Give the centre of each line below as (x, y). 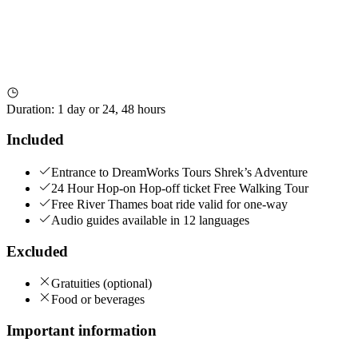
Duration (29, 109)
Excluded (37, 251)
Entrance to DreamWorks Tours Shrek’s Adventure (179, 172)
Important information (82, 331)
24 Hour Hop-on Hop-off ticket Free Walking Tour (180, 188)
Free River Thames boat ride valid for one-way (169, 204)
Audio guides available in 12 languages (150, 220)
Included (35, 140)
